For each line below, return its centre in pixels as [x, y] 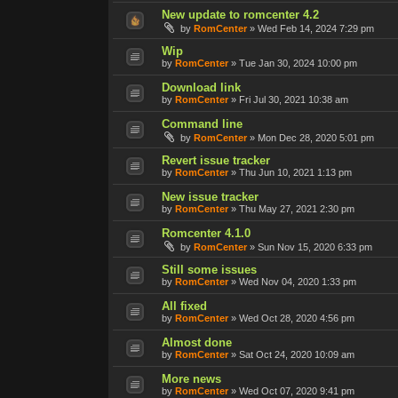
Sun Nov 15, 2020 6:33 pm [315, 247]
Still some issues [209, 269]
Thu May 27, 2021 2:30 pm [297, 208]
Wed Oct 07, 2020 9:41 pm [297, 390]
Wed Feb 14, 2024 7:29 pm [316, 28]
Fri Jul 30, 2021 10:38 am [294, 99]
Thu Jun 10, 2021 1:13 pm [295, 172]
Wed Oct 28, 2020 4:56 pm [297, 318]
